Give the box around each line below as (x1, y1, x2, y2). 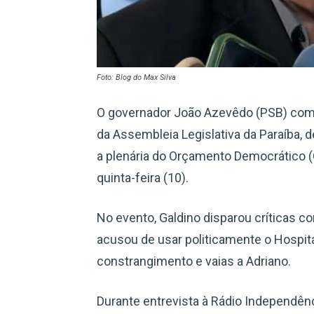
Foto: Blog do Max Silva (97, 73, 176, 82)
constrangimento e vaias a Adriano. (97, 254, 291, 268)
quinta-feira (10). (97, 170, 189, 185)
